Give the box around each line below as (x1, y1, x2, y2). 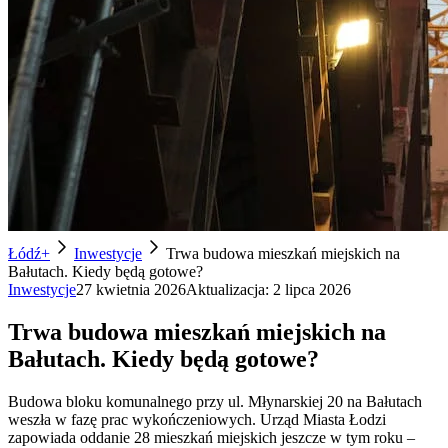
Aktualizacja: (186, 281, 269, 298)
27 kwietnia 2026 (76, 281, 186, 298)
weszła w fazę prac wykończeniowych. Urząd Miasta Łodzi (8, 410, 386, 428)
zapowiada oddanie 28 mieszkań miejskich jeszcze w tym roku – (8, 428, 415, 446)
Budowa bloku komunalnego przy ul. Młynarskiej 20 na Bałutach (8, 392, 422, 410)
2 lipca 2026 (273, 281, 351, 298)
